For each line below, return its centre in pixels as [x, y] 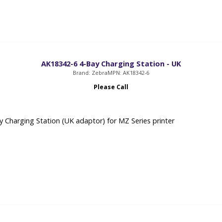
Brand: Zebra [90, 73]
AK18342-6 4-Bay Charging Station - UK [111, 63]
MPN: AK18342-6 [128, 73]
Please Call [111, 87]
